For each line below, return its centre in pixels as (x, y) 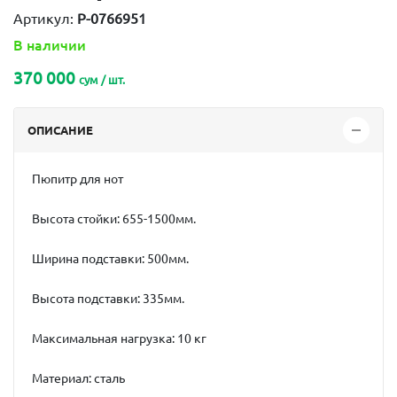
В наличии (50, 45)
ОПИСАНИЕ (60, 130)
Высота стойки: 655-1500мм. (114, 219)
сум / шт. (102, 80)
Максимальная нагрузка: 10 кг (119, 339)
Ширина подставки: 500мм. (110, 259)
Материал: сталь (78, 378)
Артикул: (45, 19)
